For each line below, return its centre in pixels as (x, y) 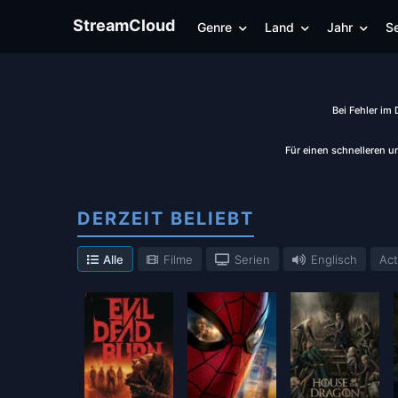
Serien (252, 260)
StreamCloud (124, 25)
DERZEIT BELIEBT (166, 219)
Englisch (332, 260)
